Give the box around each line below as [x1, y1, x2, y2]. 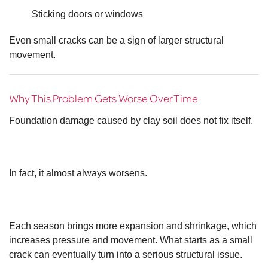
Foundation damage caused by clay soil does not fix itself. [9, 115, 253, 126]
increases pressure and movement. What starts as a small [9, 235, 252, 246]
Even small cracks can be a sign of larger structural [9, 35, 224, 46]
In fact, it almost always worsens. [9, 168, 147, 179]
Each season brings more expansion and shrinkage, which [9, 221, 257, 232]
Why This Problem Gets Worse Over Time [9, 91, 198, 105]
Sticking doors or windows [31, 9, 143, 20]
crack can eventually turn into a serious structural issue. [9, 249, 242, 260]
